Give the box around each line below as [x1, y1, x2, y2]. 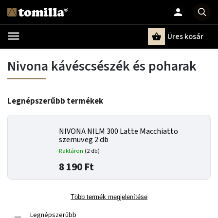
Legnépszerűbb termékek [7, 95, 103, 107]
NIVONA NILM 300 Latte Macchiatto [59, 126, 178, 137]
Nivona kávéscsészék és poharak [7, 56, 197, 76]
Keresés [40, 49, 71, 57]
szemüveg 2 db [59, 134, 109, 145]
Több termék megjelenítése [71, 193, 147, 200]
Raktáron [59, 146, 85, 155]
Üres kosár [167, 31, 203, 42]
